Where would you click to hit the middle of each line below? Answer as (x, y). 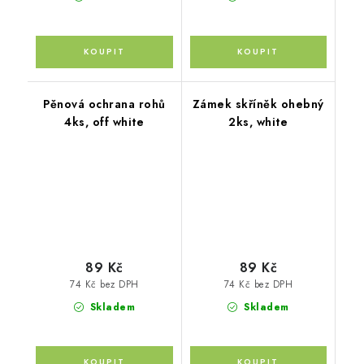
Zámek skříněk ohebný (258, 104)
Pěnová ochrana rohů (104, 104)
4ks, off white (104, 122)
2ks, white (258, 122)
